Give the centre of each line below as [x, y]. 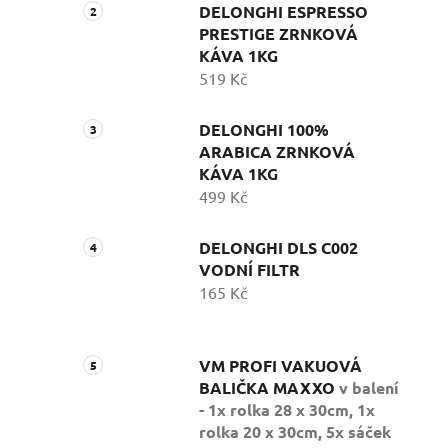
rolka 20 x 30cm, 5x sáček [295, 432]
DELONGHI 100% [264, 130]
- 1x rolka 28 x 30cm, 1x [287, 410]
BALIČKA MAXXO [269, 388]
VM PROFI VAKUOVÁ [280, 366]
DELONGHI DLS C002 [278, 248]
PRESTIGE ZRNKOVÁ [278, 34]
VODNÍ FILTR [249, 270]
